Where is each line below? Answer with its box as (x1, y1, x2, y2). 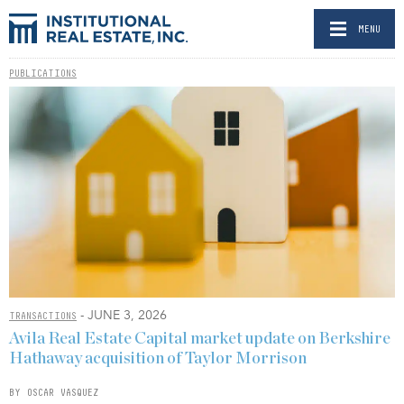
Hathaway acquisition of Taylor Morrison (9, 350, 307, 367)
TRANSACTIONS (9, 310, 77, 322)
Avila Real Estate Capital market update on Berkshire (9, 330, 390, 347)
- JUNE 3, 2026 (77, 307, 167, 325)
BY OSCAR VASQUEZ (9, 386, 99, 398)
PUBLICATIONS (9, 68, 77, 78)
